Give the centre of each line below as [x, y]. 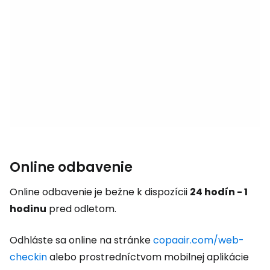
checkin [28, 257]
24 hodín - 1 [219, 192]
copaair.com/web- [199, 240]
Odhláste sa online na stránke [81, 240]
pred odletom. [81, 209]
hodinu [28, 209]
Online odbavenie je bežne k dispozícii [100, 192]
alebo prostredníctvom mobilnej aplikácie [148, 257]
